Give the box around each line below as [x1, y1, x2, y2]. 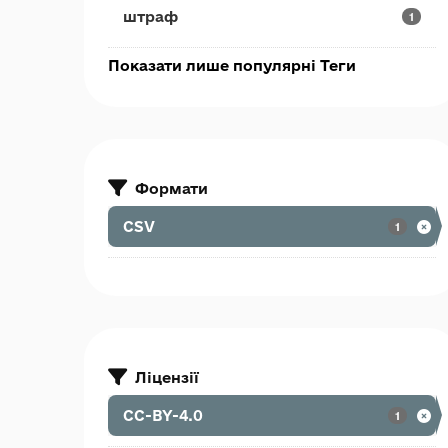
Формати [135, 179, 208, 197]
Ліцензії [135, 368, 199, 386]
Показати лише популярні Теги [108, 57, 356, 74]
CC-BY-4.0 [123, 407, 203, 424]
